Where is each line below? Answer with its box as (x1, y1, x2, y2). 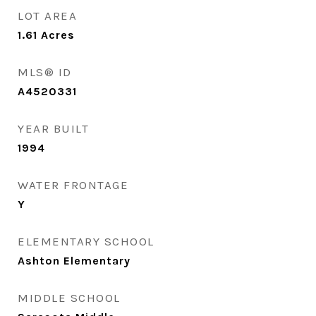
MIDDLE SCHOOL (18, 291, 121, 305)
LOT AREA (18, 8, 77, 23)
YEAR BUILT (18, 121, 89, 135)
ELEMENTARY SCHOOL (18, 234, 154, 248)
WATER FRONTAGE (18, 178, 128, 192)
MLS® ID (18, 65, 72, 79)
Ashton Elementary (18, 254, 130, 267)
